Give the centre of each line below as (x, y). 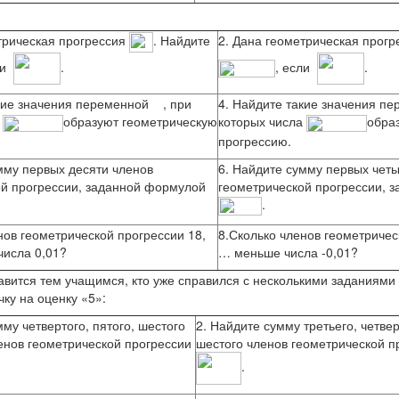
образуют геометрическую (140, 121)
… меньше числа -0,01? (288, 252)
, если (296, 66)
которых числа (262, 121)
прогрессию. (255, 140)
